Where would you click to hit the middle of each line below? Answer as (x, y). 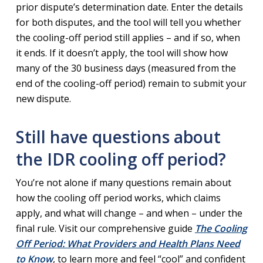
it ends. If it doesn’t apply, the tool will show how (122, 53)
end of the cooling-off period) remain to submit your (131, 83)
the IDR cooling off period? (123, 159)
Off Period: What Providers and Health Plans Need (128, 243)
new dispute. (44, 98)
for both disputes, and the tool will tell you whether (128, 22)
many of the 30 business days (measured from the (126, 68)
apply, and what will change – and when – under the (129, 213)
